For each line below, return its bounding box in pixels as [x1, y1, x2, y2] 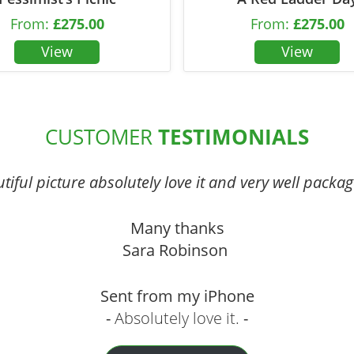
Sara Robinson [122, 239, 232, 261]
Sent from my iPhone [100, 284, 254, 307]
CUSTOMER [45, 122, 158, 151]
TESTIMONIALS [158, 122, 309, 151]
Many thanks [130, 217, 224, 239]
